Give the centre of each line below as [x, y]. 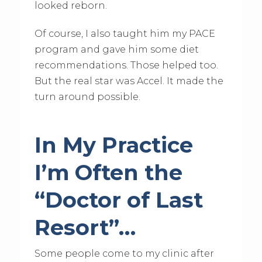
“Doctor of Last [118, 200]
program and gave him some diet [116, 50]
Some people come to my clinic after [124, 254]
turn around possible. [87, 97]
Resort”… [85, 227]
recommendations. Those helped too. [126, 65]
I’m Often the [108, 172]
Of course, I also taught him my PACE [125, 34]
